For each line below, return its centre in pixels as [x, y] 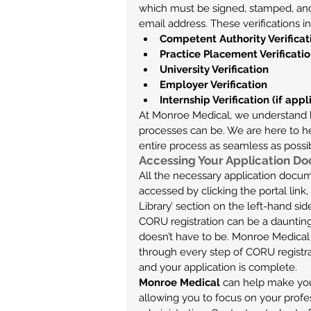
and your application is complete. [218, 267]
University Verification [214, 69]
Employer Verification [213, 85]
